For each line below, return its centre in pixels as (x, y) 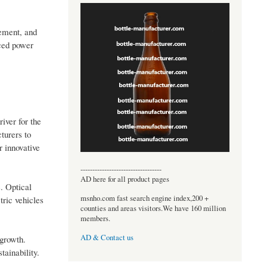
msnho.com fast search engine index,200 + (144, 198)
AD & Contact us (107, 238)
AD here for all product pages (125, 179)
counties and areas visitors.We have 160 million (153, 208)
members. (95, 218)
